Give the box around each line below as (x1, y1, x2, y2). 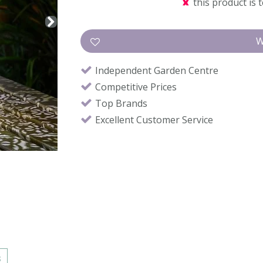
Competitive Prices (95, 80, 177, 93)
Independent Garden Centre (95, 64, 218, 77)
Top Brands (95, 97, 147, 110)
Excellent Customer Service (95, 113, 213, 126)
